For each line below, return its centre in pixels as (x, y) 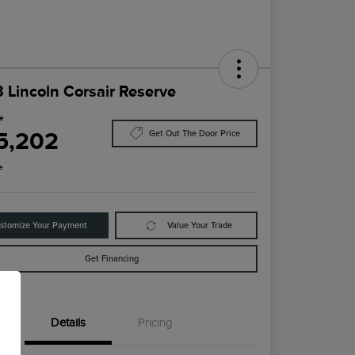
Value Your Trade (199, 226)
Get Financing (112, 259)
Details (69, 323)
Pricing (156, 323)
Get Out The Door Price (194, 133)
